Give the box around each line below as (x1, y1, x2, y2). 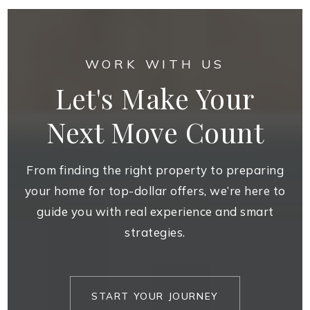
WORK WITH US (84, 55, 226, 72)
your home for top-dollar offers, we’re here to (24, 183, 286, 198)
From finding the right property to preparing (26, 162, 284, 177)
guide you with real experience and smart (36, 203, 274, 219)
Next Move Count (46, 113, 264, 150)
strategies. (125, 224, 185, 239)
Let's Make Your (55, 79, 255, 116)
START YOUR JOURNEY (91, 289, 219, 302)
